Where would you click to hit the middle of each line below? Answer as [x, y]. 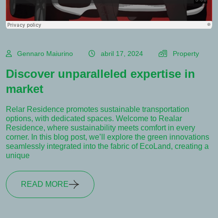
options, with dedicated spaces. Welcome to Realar [94, 119]
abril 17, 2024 [122, 54]
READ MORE [45, 184]
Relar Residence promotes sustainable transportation [98, 109]
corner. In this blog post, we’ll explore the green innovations [108, 137]
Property [186, 54]
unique [18, 156]
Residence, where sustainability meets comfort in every [100, 128]
